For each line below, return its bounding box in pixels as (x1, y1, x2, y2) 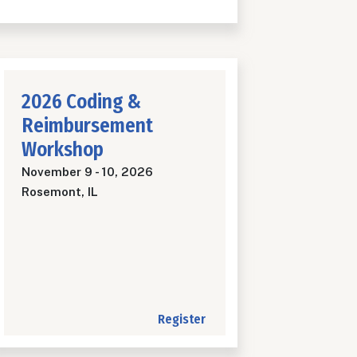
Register (158, 312, 206, 328)
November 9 (22, 165, 92, 179)
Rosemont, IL (22, 185, 98, 199)
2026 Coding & (22, 90, 141, 115)
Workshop (22, 138, 104, 163)
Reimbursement (22, 114, 153, 139)
